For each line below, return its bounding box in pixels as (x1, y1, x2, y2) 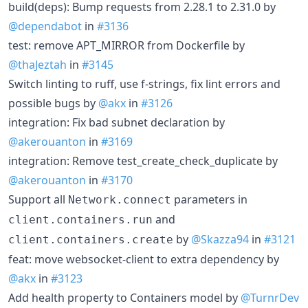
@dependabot (8, 18, 82, 34)
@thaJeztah (8, 56, 67, 72)
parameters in (171, 191, 247, 207)
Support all (8, 191, 68, 207)
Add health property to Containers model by (8, 289, 241, 305)
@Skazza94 (191, 231, 249, 247)
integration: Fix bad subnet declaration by (8, 114, 225, 130)
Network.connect (68, 192, 171, 206)
